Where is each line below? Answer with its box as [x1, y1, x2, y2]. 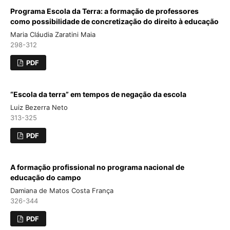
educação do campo [10, 173, 81, 182]
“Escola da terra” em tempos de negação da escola [10, 90, 186, 99]
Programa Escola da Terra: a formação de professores [10, 7, 199, 16]
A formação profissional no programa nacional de [10, 163, 184, 172]
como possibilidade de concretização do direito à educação [10, 17, 219, 26]
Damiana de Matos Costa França [10, 186, 113, 195]
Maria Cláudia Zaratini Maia [10, 30, 95, 39]
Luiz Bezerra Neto [10, 103, 68, 112]
